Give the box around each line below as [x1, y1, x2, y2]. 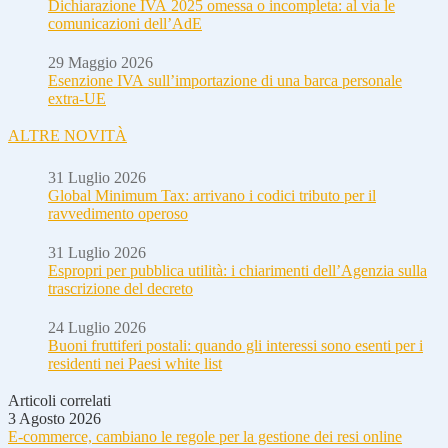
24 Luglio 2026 [48, 318, 146, 336]
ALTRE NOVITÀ [8, 126, 127, 144]
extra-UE [48, 89, 106, 107]
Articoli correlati [8, 391, 111, 409]
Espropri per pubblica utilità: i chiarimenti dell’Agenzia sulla [48, 261, 427, 279]
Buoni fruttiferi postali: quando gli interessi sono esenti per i [48, 336, 423, 354]
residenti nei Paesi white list [48, 354, 222, 372]
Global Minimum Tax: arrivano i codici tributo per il [48, 186, 376, 204]
